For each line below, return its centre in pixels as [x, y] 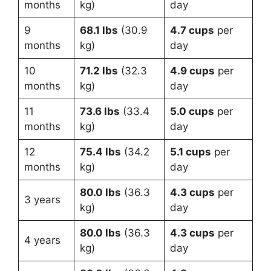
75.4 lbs [100, 152]
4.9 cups [192, 71]
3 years [42, 200]
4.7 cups [192, 31]
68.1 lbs [99, 31]
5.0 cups [192, 112]
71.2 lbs [99, 71]
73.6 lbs [100, 112]
